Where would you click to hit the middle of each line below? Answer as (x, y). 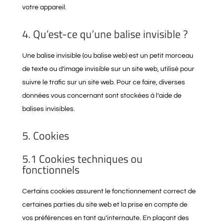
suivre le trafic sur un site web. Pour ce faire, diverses (103, 82)
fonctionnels (51, 170)
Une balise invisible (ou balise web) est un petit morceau (108, 56)
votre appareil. (44, 7)
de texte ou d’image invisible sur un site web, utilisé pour (108, 69)
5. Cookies (45, 136)
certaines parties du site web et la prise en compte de (105, 205)
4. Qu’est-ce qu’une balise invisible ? (105, 34)
